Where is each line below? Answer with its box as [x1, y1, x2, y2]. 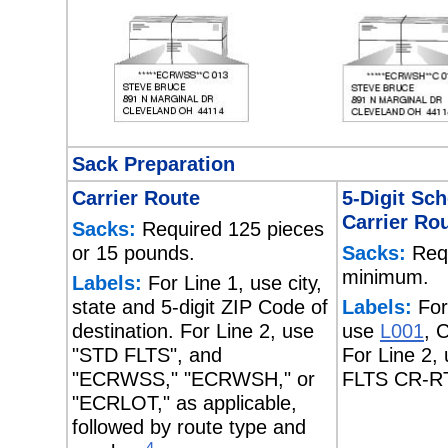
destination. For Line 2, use [72, 319, 314, 343]
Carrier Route [72, 185, 200, 209]
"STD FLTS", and [72, 343, 222, 367]
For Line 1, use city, [142, 271, 322, 295]
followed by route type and [72, 415, 306, 439]
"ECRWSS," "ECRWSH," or [72, 367, 315, 391]
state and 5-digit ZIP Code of [72, 295, 328, 319]
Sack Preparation [72, 151, 235, 175]
